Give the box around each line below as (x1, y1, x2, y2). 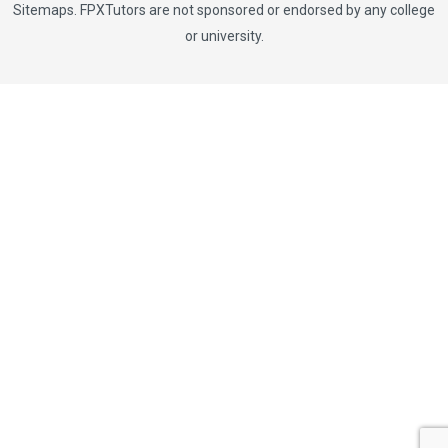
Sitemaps (13, 2, 74, 18)
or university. (184, 28, 264, 44)
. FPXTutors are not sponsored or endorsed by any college (74, 2, 435, 18)
